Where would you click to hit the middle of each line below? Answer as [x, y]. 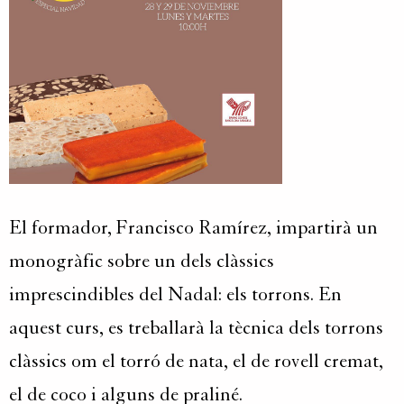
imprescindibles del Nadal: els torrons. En [175, 294]
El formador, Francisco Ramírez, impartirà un [193, 228]
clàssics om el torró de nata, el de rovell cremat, [196, 361]
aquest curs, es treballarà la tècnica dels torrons [196, 328]
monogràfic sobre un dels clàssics [142, 261]
